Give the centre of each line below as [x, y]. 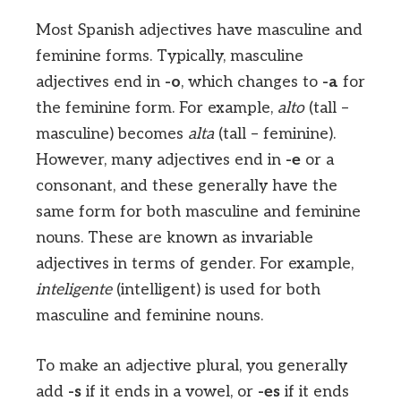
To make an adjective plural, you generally [192, 365]
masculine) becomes [112, 133]
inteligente [74, 289]
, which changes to [252, 81]
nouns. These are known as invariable [175, 237]
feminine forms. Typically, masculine [170, 55]
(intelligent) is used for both [216, 289]
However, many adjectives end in [161, 159]
